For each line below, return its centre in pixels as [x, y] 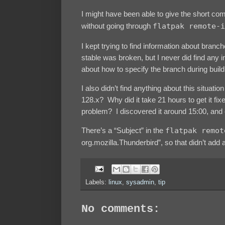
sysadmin [140, 182]
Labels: [97, 182]
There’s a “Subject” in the [123, 131]
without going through [117, 26]
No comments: [121, 209]
